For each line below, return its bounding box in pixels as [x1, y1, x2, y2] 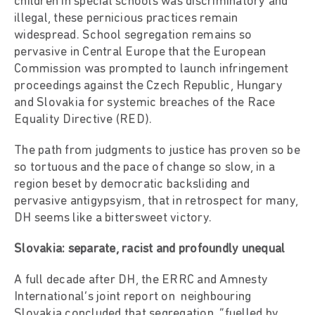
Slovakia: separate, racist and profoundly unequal [14, 242, 285, 256]
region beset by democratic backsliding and [14, 177, 250, 191]
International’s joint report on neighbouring [14, 290, 252, 304]
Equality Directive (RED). [14, 112, 155, 127]
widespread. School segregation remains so [14, 28, 252, 42]
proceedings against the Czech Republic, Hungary [14, 79, 283, 93]
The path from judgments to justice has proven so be [14, 143, 300, 157]
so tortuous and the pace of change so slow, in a [14, 160, 275, 174]
